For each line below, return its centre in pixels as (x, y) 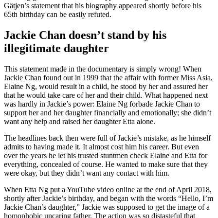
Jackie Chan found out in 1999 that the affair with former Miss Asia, (108, 77)
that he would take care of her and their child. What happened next (106, 95)
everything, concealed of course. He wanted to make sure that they (106, 164)
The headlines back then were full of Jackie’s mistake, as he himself (107, 138)
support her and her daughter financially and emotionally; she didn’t (108, 112)
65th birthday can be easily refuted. (58, 15)
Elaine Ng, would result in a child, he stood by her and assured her (106, 86)
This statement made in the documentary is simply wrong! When (103, 69)
